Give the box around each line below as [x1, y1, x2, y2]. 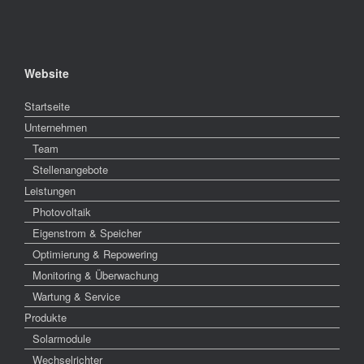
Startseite [24, 97, 70, 114]
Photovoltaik [32, 203, 91, 219]
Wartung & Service [32, 288, 120, 304]
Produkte [24, 309, 67, 325]
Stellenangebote [32, 161, 108, 177]
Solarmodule [32, 330, 91, 346]
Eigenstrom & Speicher [32, 224, 141, 240]
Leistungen [24, 182, 76, 198]
